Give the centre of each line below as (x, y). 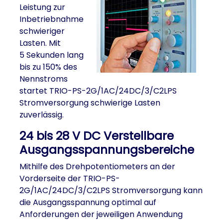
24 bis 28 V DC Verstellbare (97, 136)
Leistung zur (42, 7)
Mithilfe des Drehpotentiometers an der (97, 167)
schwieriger (42, 31)
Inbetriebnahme (52, 19)
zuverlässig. (42, 115)
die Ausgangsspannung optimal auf (88, 202)
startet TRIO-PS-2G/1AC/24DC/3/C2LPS (98, 91)
